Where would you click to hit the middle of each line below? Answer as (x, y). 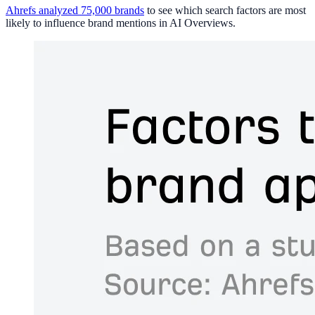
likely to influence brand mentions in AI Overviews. (121, 23)
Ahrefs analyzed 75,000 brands (75, 11)
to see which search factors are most (225, 11)
